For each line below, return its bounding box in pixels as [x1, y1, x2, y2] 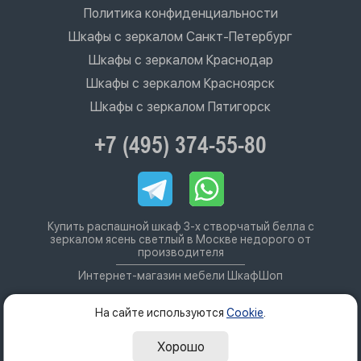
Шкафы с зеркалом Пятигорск [90, 99, 271, 114]
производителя [137, 246, 224, 259]
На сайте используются [95, 306, 226, 319]
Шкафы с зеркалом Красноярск [86, 76, 275, 91]
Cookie [226, 306, 263, 319]
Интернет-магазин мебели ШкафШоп [78, 269, 283, 282]
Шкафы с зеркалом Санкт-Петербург [68, 29, 293, 44]
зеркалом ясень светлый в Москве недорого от [50, 233, 311, 246]
